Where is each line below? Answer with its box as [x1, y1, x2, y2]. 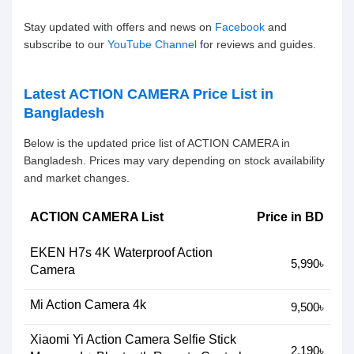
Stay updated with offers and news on [24, 21, 215, 34]
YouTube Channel [107, 38, 197, 51]
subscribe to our [24, 38, 107, 51]
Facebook [215, 21, 265, 34]
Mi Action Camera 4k [30, 298, 146, 312]
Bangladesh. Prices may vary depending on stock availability [24, 154, 325, 168]
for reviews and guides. [197, 38, 316, 51]
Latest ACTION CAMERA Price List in [24, 86, 273, 103]
